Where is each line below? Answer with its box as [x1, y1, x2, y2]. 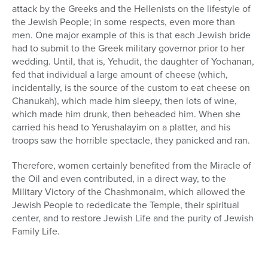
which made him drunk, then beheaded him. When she [12, 106, 240, 121]
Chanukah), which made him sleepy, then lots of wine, [12, 93, 237, 108]
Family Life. [12, 224, 60, 238]
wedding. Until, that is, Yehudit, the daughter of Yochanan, [12, 54, 254, 68]
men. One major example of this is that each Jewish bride [12, 28, 251, 42]
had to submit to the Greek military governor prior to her [12, 41, 245, 55]
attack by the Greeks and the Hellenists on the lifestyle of [12, 1, 251, 16]
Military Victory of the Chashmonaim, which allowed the [12, 184, 245, 199]
